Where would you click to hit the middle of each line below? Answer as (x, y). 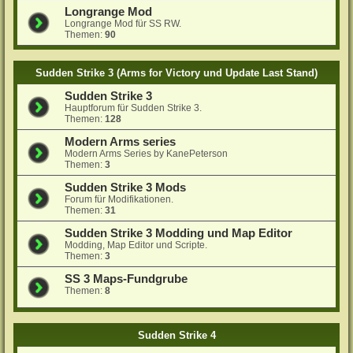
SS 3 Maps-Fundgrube (126, 279)
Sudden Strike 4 (176, 335)
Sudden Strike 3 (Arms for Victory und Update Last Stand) (176, 72)
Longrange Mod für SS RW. (123, 23)
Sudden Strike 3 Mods (126, 187)
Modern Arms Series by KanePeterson (147, 153)
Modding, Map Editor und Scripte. (136, 245)
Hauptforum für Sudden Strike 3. (134, 108)
